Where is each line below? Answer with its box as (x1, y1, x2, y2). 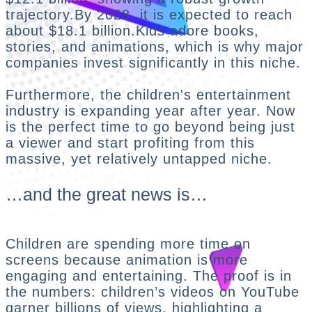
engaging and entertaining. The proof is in (6, 267, 292, 283)
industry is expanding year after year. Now (6, 102, 295, 118)
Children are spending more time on (6, 235, 251, 251)
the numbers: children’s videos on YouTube (6, 283, 299, 299)
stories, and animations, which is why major (6, 38, 304, 54)
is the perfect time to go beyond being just (6, 118, 295, 134)
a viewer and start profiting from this (6, 134, 255, 150)
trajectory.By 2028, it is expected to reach (6, 6, 292, 22)
